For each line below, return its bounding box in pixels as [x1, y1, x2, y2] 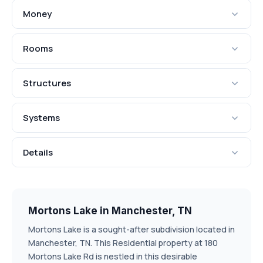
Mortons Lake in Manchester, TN [28, 205, 192, 217]
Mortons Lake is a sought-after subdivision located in [28, 224, 235, 235]
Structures [23, 77, 71, 90]
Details [23, 146, 53, 159]
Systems [23, 112, 60, 124]
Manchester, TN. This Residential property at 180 [28, 237, 218, 249]
